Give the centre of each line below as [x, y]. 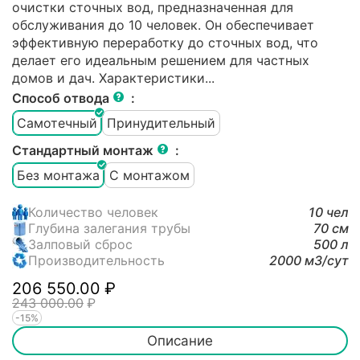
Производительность [96, 261]
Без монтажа [58, 175]
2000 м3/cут [309, 261]
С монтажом [149, 175]
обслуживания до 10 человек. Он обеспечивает [163, 25]
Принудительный [161, 123]
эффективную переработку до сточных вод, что [165, 43]
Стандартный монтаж [84, 151]
